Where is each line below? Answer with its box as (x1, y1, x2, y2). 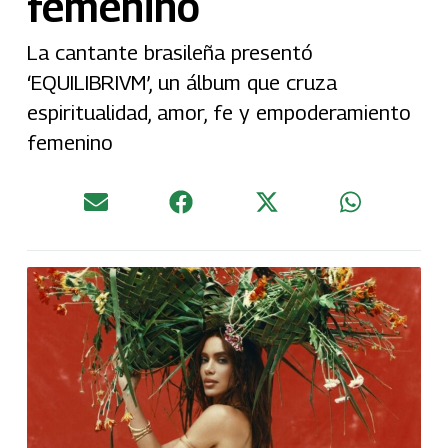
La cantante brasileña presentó (26, 39, 313, 65)
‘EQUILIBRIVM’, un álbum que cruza (26, 69, 337, 95)
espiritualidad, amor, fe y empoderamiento (26, 99, 411, 125)
